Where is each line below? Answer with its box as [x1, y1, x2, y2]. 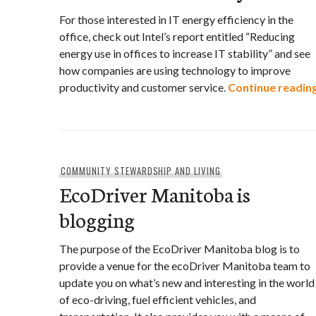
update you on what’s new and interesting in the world [59, 276, 315, 289]
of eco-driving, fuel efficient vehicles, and [59, 293, 256, 306]
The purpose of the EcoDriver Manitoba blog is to [59, 242, 300, 255]
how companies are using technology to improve [59, 63, 291, 77]
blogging [59, 205, 135, 233]
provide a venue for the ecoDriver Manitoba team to [59, 259, 310, 272]
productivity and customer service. [59, 80, 228, 94]
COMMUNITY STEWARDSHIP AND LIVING [60, 164, 221, 178]
